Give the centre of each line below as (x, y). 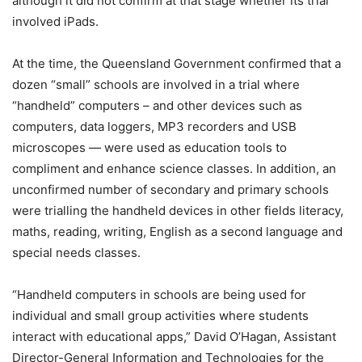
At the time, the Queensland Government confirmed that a (177, 63)
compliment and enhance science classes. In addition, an (174, 168)
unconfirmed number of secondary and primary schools (170, 189)
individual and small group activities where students (160, 316)
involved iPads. (55, 21)
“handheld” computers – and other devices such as (157, 105)
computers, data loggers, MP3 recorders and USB (154, 126)
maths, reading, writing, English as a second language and (177, 232)
